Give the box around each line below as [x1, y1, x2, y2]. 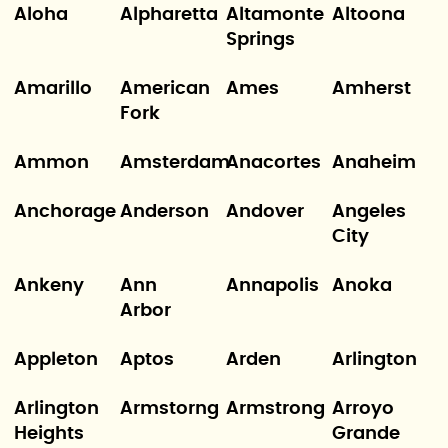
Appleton [13, 351, 98, 369]
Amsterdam [119, 154, 230, 172]
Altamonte [226, 6, 324, 24]
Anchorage [13, 203, 116, 221]
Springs [226, 31, 295, 49]
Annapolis [226, 277, 319, 295]
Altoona [332, 6, 406, 24]
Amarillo [13, 80, 92, 98]
